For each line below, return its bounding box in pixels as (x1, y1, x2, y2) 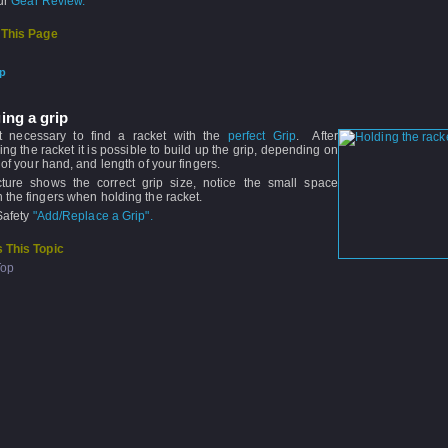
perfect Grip (227, 129, 296, 143)
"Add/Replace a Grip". (29, 209, 153, 223)
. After (295, 129, 338, 143)
